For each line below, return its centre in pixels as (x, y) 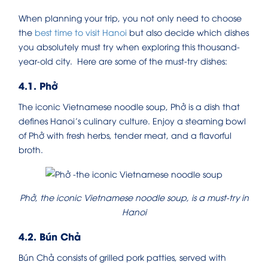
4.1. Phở (38, 85)
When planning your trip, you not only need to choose (130, 17)
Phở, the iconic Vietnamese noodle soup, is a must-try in (134, 197)
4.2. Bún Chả (50, 236)
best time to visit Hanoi (81, 32)
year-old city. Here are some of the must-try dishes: (123, 60)
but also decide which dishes (188, 32)
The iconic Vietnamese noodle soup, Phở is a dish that (129, 106)
